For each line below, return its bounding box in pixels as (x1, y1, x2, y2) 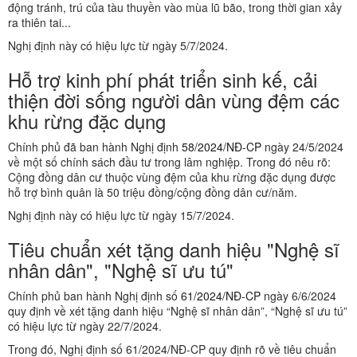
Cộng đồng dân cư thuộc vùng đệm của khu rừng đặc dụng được (8, 169, 335, 186)
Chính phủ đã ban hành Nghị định (8, 139, 182, 155)
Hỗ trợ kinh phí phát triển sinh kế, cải (8, 65, 317, 94)
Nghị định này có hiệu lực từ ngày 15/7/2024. (8, 207, 234, 224)
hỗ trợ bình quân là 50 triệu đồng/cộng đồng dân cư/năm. (8, 184, 297, 201)
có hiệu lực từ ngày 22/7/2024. (8, 318, 162, 335)
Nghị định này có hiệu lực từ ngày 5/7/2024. (8, 37, 228, 54)
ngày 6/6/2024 (261, 288, 336, 304)
